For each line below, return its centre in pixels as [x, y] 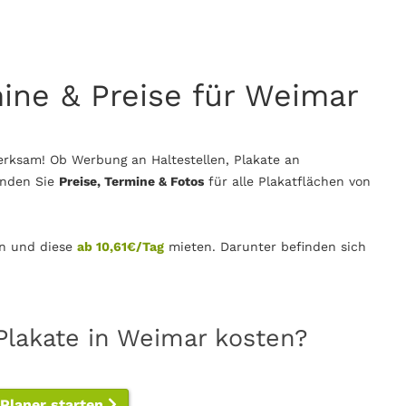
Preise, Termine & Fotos [131, 181]
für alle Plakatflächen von [287, 181]
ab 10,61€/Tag [121, 246]
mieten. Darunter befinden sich [265, 246]
